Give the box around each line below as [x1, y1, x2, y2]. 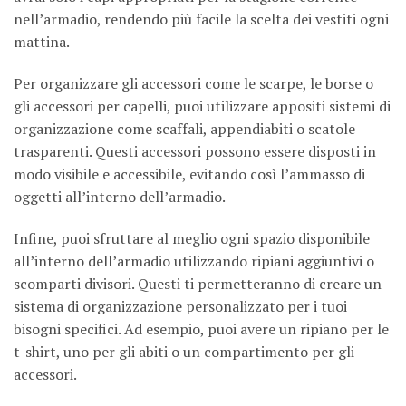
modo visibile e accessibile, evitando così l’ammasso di [14, 164, 365, 185]
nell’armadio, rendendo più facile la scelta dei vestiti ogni [14, 9, 389, 30]
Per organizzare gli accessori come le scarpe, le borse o [14, 73, 373, 94]
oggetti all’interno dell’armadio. [14, 187, 226, 208]
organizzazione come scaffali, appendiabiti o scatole [14, 119, 355, 140]
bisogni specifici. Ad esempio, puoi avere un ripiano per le [14, 318, 389, 339]
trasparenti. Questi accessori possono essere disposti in [14, 141, 376, 162]
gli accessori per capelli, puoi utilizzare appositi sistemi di [14, 96, 391, 117]
